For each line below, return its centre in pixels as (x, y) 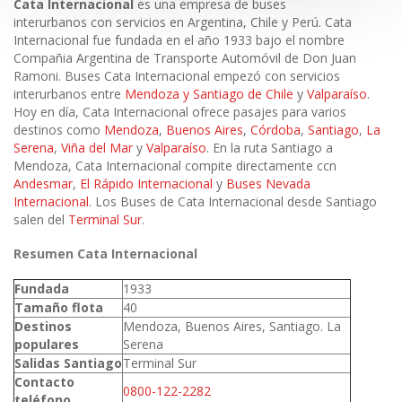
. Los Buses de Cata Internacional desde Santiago (233, 201)
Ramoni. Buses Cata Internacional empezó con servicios (177, 75)
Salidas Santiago (68, 363)
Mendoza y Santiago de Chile (209, 93)
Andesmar (43, 183)
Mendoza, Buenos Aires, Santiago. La (232, 326)
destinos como (59, 129)
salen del (41, 219)
